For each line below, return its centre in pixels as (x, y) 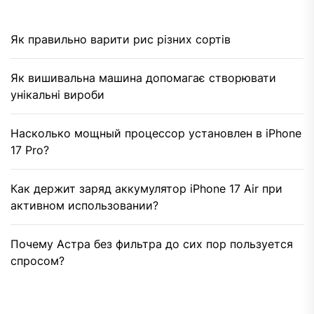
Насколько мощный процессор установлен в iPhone (156, 134)
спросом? (37, 261)
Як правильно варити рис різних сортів (121, 40)
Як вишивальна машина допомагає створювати (143, 78)
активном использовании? (84, 206)
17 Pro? (30, 150)
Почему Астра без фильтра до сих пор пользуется (152, 244)
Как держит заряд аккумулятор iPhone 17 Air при (146, 189)
